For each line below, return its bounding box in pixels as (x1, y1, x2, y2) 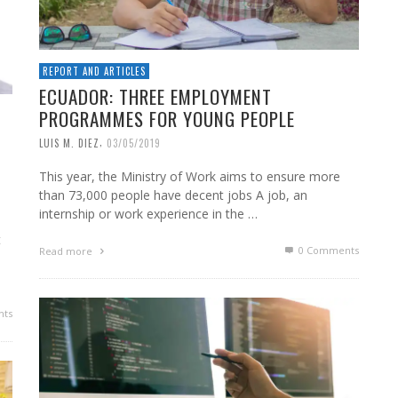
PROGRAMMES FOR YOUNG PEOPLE (39, 104, 295, 132)
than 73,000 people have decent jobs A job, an (39, 187, 307, 204)
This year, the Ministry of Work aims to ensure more (39, 168, 340, 186)
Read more (39, 244, 95, 259)
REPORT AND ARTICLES (43, 63, 146, 78)
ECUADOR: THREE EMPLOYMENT (39, 82, 272, 110)
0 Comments (296, 243, 359, 258)
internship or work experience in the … (39, 205, 258, 223)
